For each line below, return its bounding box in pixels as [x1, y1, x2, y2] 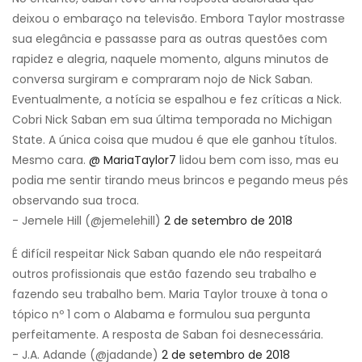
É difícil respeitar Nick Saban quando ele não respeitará [12, 245, 322, 262]
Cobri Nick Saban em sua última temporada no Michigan [12, 111, 332, 128]
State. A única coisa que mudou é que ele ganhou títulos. [12, 131, 337, 148]
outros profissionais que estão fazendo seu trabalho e [12, 265, 317, 282]
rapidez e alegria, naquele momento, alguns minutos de [12, 50, 329, 67]
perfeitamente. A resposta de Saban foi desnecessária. [12, 326, 323, 343]
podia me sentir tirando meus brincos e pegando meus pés [12, 171, 348, 188]
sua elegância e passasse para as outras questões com [12, 30, 327, 47]
